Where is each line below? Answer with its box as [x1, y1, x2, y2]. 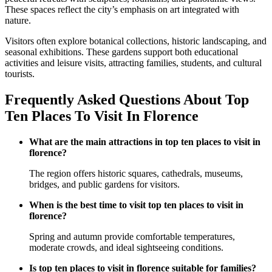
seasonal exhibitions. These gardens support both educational [5, 47, 238, 58]
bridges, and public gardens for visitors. [29, 178, 180, 189]
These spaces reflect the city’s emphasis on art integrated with [5, 4, 239, 15]
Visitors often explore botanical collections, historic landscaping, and [5, 36, 267, 47]
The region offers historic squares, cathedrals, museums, [29, 168, 243, 178]
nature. [5, 15, 31, 26]
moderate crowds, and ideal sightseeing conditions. [29, 242, 223, 253]
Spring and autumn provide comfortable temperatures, [29, 231, 235, 242]
